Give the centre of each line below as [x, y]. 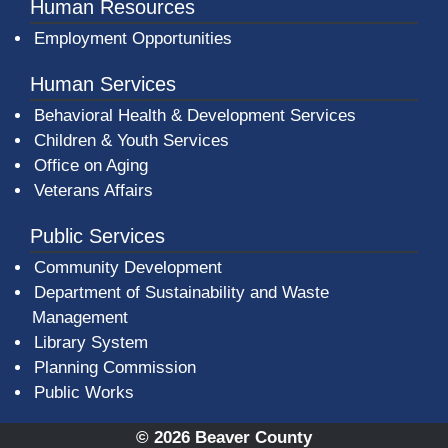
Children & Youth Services [131, 140]
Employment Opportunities [133, 38]
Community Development [128, 267]
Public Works [84, 392]
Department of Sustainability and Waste [181, 292]
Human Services [103, 83]
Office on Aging [91, 165]
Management [80, 317]
